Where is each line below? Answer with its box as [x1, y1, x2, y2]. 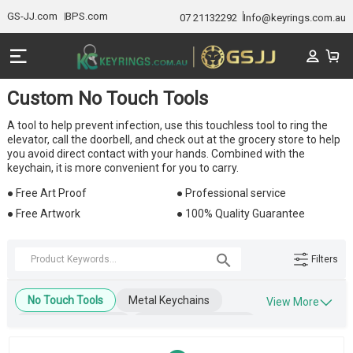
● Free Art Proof [6, 187, 87, 200]
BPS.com [65, 10, 108, 23]
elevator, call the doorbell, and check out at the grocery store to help [6, 133, 340, 147]
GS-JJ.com [6, 10, 58, 23]
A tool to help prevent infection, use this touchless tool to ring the [6, 119, 328, 132]
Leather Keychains [27, 318, 119, 331]
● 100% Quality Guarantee [176, 207, 305, 221]
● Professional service [176, 187, 286, 200]
